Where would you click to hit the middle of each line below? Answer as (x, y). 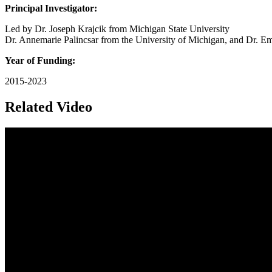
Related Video (49, 107)
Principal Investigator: (51, 8)
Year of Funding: (40, 61)
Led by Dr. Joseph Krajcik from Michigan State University (117, 29)
